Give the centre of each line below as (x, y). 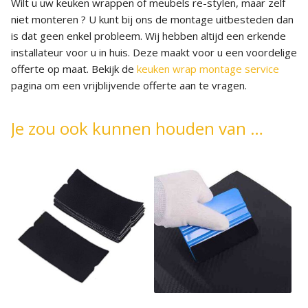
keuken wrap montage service (208, 69)
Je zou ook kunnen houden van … (137, 129)
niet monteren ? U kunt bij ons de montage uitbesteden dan (152, 20)
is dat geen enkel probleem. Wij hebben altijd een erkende (148, 36)
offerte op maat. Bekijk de (74, 69)
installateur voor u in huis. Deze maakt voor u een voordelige (154, 53)
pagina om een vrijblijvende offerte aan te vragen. (129, 86)
